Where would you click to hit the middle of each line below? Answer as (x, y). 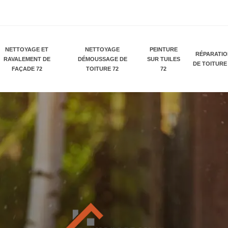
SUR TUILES (163, 59)
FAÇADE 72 (27, 68)
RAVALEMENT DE (27, 59)
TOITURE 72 (103, 68)
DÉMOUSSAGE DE (102, 59)
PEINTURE (163, 49)
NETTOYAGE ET (27, 49)
